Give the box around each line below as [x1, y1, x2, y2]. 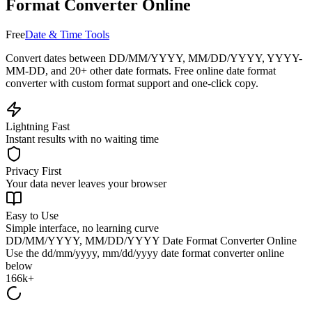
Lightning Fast [6, 120, 70, 132]
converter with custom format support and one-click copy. [6, 77, 258, 89]
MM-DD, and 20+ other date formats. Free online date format [6, 64, 276, 77]
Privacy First [6, 164, 61, 177]
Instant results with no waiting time [6, 132, 159, 145]
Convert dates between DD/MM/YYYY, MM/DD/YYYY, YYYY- [6, 52, 302, 64]
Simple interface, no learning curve [6, 221, 159, 234]
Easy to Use [6, 209, 58, 221]
